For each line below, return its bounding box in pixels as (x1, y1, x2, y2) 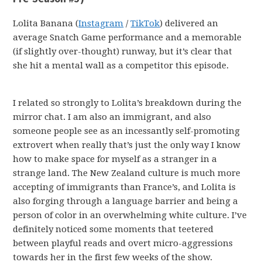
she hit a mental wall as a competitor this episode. (13, 60, 229, 71)
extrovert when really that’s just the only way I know (13, 139, 241, 150)
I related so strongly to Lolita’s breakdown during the (13, 97, 242, 108)
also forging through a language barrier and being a (13, 195, 239, 206)
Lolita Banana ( (13, 18, 79, 29)
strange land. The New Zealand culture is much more (13, 167, 241, 178)
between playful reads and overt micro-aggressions (13, 237, 233, 249)
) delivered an (160, 18, 219, 29)
